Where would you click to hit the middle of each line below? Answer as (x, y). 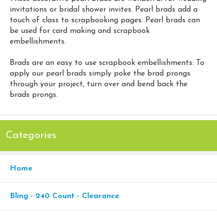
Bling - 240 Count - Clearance (64, 196)
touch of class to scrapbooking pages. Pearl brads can (105, 20)
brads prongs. (34, 95)
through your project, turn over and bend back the (99, 84)
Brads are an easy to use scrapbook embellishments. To (107, 63)
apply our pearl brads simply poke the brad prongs (100, 73)
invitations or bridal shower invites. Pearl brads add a (104, 9)
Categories (31, 135)
